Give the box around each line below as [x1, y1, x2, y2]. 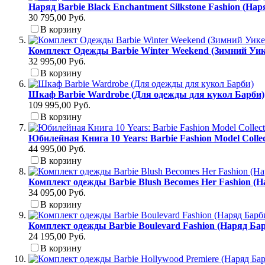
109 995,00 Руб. [28, 100, 91, 111]
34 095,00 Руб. [28, 188, 86, 198]
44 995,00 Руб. [28, 144, 86, 154]
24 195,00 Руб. [28, 231, 86, 242]
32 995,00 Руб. [28, 56, 86, 67]
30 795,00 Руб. [28, 12, 86, 23]
